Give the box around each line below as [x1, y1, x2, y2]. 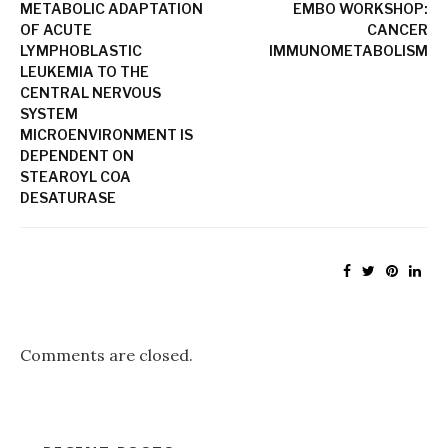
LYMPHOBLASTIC [20, 41, 142, 59]
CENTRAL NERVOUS [20, 83, 161, 101]
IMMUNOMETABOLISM [269, 41, 428, 59]
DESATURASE [20, 188, 116, 206]
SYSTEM [20, 104, 78, 122]
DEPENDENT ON [20, 146, 134, 164]
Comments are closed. [20, 345, 193, 366]
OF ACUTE [20, 20, 92, 38]
